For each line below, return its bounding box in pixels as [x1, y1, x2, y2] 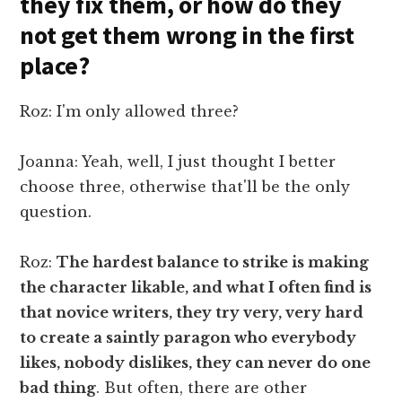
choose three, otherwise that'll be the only [20, 177, 351, 196]
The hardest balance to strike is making [57, 252, 370, 271]
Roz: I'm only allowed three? [20, 101, 240, 120]
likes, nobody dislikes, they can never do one [20, 353, 371, 371]
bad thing [20, 378, 97, 397]
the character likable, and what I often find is [20, 277, 372, 296]
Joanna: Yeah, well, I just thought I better [20, 152, 336, 170]
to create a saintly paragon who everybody [20, 328, 357, 346]
